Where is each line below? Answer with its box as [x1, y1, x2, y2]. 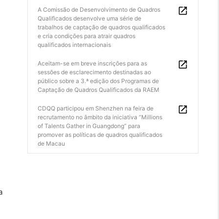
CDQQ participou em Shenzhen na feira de [38, 105, 153, 112]
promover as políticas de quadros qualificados [38, 131, 162, 138]
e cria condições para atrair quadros [38, 32, 135, 40]
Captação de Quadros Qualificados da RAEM [38, 86, 159, 93]
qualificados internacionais [38, 41, 111, 48]
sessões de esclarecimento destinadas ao [38, 68, 151, 76]
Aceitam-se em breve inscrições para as [38, 60, 147, 67]
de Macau [38, 140, 65, 147]
